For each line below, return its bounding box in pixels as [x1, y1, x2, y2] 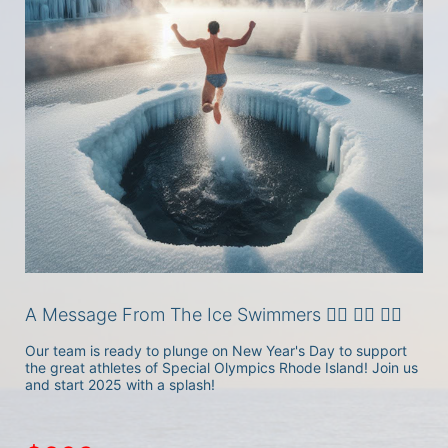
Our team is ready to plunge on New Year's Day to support [25, 342, 407, 359]
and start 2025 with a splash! [25, 376, 215, 393]
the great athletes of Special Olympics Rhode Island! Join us [25, 359, 418, 376]
